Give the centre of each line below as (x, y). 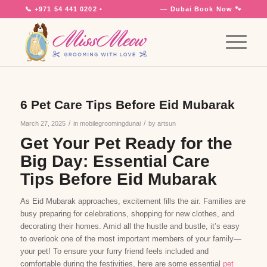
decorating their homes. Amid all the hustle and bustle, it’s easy (130, 226)
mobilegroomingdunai (110, 123)
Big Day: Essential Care (115, 161)
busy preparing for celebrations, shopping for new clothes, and (127, 214)
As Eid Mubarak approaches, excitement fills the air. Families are (133, 201)
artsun (166, 123)
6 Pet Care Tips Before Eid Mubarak (127, 105)
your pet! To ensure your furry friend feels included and (114, 252)
